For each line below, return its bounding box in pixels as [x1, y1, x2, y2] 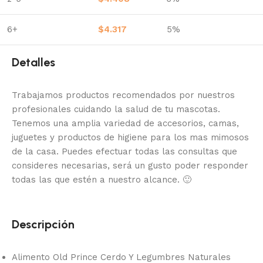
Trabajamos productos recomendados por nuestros [12, 90, 235, 101]
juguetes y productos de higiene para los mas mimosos [12, 132, 249, 143]
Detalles [12, 55, 55, 70]
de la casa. [12, 146, 62, 157]
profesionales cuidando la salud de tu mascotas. [12, 104, 220, 115]
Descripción [12, 217, 75, 232]
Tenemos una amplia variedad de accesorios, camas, [12, 118, 239, 129]
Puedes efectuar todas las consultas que [62, 146, 237, 157]
